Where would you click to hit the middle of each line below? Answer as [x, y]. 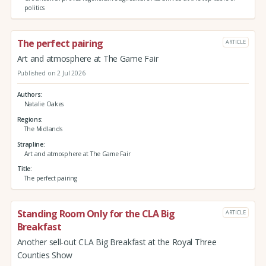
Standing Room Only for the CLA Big [96, 214]
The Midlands [43, 129]
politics [34, 8]
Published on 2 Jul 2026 [51, 73]
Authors [29, 95]
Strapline [30, 144]
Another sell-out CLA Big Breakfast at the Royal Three [117, 242]
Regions [29, 119]
